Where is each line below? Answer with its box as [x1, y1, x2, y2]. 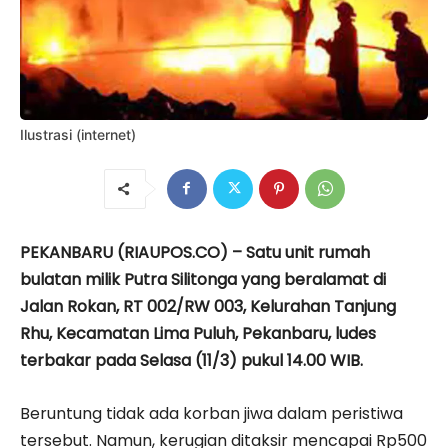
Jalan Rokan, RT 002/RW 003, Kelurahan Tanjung [20, 294, 396, 318]
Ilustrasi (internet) [20, 125, 136, 143]
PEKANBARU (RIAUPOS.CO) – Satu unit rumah [20, 240, 370, 264]
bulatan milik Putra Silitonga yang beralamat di [20, 267, 386, 291]
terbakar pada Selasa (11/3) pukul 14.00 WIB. [20, 348, 363, 372]
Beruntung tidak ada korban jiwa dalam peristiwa [20, 401, 403, 425]
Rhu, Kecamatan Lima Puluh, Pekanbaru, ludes [20, 321, 376, 345]
